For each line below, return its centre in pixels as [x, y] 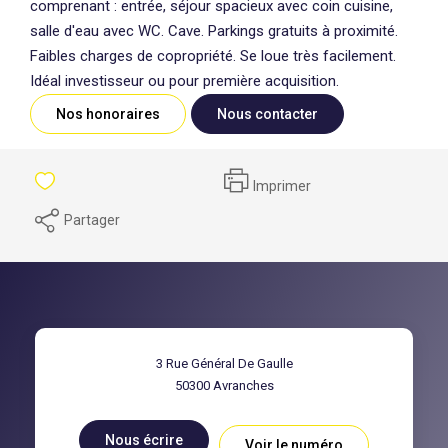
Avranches [243, 385]
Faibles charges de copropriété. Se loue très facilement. [213, 55]
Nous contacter [267, 113]
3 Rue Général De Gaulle [224, 363]
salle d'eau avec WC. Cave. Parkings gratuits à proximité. [214, 30]
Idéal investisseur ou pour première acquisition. [184, 80]
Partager [92, 219]
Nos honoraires [108, 113]
